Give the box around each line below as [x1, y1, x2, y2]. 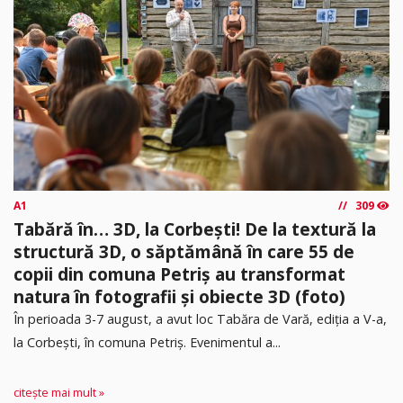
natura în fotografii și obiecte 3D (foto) [13, 283, 345, 309]
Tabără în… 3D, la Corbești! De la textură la [13, 216, 376, 241]
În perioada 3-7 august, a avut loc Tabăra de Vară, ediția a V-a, [13, 309, 387, 327]
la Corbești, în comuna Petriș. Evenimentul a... [13, 333, 281, 351]
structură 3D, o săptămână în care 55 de [13, 238, 354, 264]
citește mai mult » [13, 385, 104, 401]
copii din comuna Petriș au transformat [13, 261, 345, 286]
